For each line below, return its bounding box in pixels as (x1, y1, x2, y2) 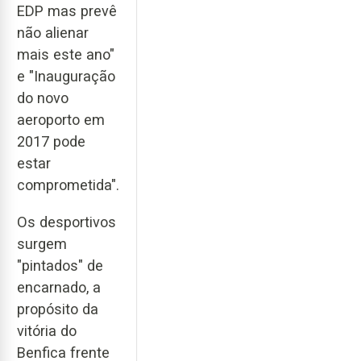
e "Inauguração (17, 67, 115, 85)
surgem (17, 235, 67, 253)
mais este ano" (17, 45, 114, 63)
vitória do (17, 322, 77, 340)
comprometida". (17, 176, 119, 193)
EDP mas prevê (17, 2, 117, 19)
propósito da (17, 301, 98, 318)
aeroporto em (17, 110, 105, 128)
